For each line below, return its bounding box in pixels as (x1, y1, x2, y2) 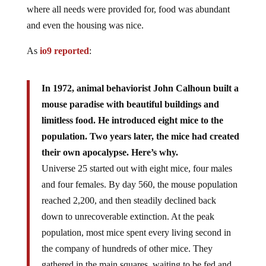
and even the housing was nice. (26, 20, 144, 30)
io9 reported (39, 45, 89, 56)
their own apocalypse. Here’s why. (41, 147, 178, 157)
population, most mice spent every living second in (41, 227, 231, 237)
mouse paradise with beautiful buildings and (41, 99, 219, 109)
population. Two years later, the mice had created (41, 131, 239, 141)
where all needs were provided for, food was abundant (26, 4, 230, 14)
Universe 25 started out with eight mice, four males (41, 163, 232, 173)
